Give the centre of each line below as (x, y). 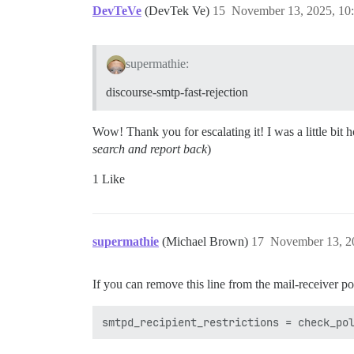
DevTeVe (117, 11)
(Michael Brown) (207, 242)
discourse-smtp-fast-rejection (177, 92)
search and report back (150, 149)
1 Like (109, 179)
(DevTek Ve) (179, 11)
